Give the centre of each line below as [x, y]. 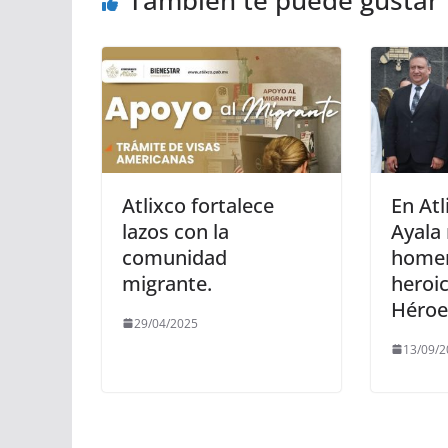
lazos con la [175, 231]
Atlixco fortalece [198, 205]
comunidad [174, 257]
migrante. [167, 283]
